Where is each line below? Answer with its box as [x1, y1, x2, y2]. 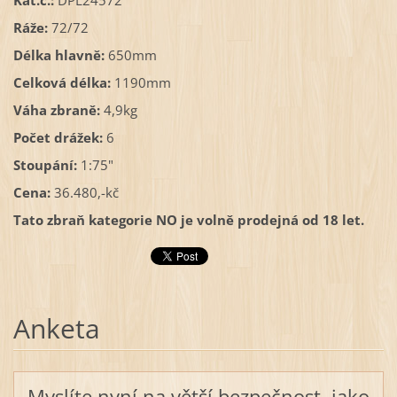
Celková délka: [12, 74, 114, 92]
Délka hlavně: [12, 46, 105, 65]
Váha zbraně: [12, 101, 100, 120]
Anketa [12, 309, 100, 346]
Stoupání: [12, 156, 77, 175]
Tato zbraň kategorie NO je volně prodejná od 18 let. [12, 211, 364, 230]
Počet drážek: [12, 128, 103, 147]
